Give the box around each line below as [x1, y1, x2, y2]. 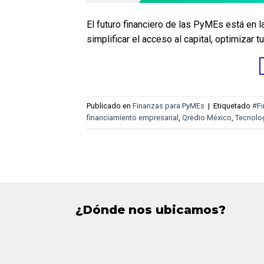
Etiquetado [213, 101, 252, 111]
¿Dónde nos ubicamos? [75, 203, 226, 217]
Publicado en [87, 101, 133, 111]
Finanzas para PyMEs [133, 101, 204, 111]
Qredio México [182, 113, 232, 123]
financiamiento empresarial [87, 113, 179, 123]
